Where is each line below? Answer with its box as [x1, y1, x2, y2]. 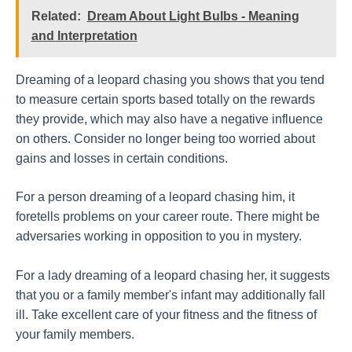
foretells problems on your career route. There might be [16, 210, 320, 224]
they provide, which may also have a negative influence [16, 112, 323, 126]
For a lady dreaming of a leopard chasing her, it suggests [16, 269, 330, 283]
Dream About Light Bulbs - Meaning [86, 9, 299, 23]
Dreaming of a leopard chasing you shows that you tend [16, 72, 324, 86]
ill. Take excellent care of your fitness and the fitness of [16, 308, 317, 322]
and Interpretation [31, 28, 137, 42]
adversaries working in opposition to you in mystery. [16, 229, 302, 244]
